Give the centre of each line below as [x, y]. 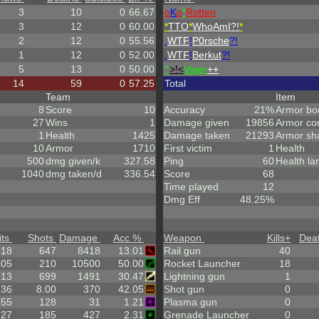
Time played [191, 187]
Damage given [197, 122]
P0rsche [211, 41]
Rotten [201, 12]
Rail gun [182, 251]
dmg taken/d [74, 174]
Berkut [207, 55]
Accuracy [184, 110]
